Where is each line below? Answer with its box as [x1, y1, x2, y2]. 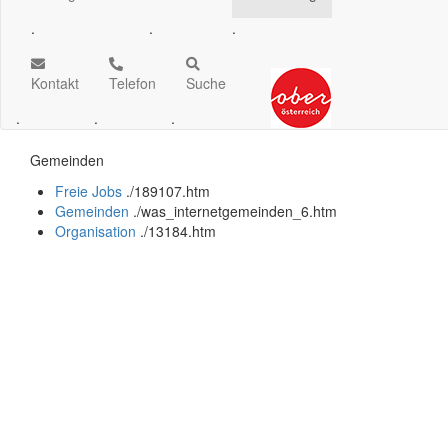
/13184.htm [144, 221, 216, 241]
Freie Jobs [55, 181, 122, 201]
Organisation [55, 221, 136, 241]
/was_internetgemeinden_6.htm [137, 201, 337, 221]
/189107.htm [130, 181, 210, 201]
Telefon [109, 73, 156, 93]
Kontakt [31, 73, 79, 93]
